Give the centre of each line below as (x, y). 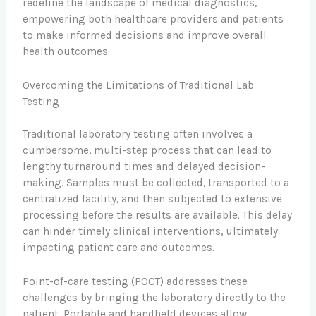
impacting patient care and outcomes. (119, 247)
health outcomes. (67, 51)
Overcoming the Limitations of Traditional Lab (139, 85)
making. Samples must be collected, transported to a (156, 182)
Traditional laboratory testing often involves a (138, 134)
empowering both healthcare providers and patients (153, 19)
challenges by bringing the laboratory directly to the (154, 297)
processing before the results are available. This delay (158, 215)
